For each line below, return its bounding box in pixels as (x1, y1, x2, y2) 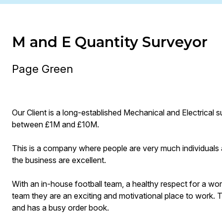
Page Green (11, 62, 73, 75)
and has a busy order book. (11, 203, 109, 213)
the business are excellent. (11, 155, 106, 165)
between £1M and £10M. (11, 119, 99, 129)
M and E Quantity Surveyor (11, 33, 208, 51)
